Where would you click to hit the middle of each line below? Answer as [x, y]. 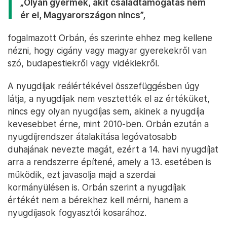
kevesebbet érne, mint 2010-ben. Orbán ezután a [108, 124]
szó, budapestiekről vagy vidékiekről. [83, 63]
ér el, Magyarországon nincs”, [83, 15]
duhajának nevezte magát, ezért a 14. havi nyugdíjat [113, 149]
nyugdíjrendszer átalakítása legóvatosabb [92, 137]
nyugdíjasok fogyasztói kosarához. [77, 213]
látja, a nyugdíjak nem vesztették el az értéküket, [109, 99]
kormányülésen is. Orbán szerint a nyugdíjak [97, 187]
